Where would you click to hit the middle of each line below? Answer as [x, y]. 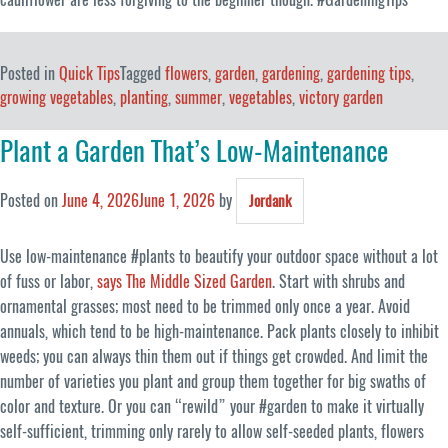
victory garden [341, 98]
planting [144, 98]
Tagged [142, 74]
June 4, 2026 [100, 201]
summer [198, 98]
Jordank [270, 201]
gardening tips [369, 74]
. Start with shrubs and [338, 282]
